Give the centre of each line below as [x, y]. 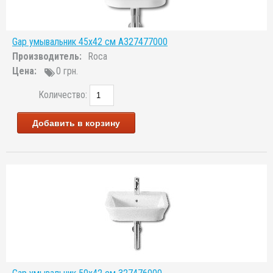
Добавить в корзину [76, 123]
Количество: [64, 95]
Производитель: [47, 56]
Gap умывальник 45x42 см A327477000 [90, 42]
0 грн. [67, 71]
